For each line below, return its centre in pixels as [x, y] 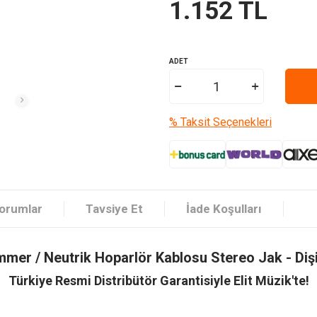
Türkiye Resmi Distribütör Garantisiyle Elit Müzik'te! [158, 281]
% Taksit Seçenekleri [220, 122]
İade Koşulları [224, 209]
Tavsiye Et [114, 209]
